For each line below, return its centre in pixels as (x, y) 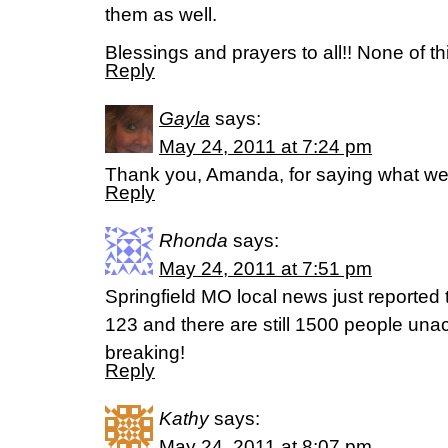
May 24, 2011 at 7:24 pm (265, 146)
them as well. (161, 14)
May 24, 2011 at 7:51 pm (265, 268)
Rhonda (193, 240)
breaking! (145, 352)
